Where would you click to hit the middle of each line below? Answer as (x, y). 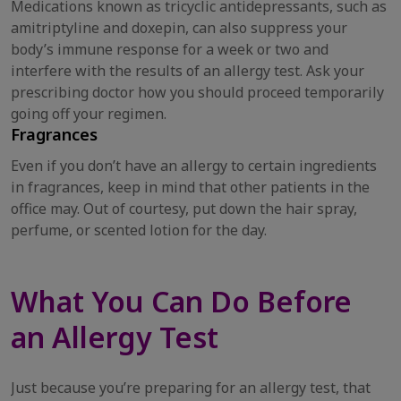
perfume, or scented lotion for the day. (139, 230)
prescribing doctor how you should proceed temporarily (197, 92)
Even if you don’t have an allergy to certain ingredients (194, 166)
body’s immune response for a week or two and (170, 49)
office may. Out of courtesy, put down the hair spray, (184, 209)
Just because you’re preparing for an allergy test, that (191, 388)
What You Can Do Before (181, 301)
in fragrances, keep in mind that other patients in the (190, 187)
